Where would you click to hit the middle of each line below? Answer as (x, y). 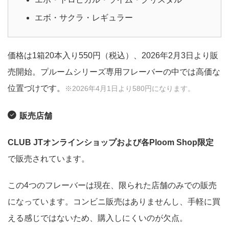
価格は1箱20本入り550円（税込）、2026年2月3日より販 (113, 55)
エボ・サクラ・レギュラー (84, 17)
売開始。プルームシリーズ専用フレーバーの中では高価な (114, 72)
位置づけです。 (36, 88)
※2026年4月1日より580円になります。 (130, 88)
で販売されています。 (49, 158)
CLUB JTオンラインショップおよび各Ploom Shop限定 (111, 142)
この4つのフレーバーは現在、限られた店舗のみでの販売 (112, 185)
